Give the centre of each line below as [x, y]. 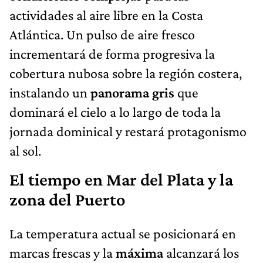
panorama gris [134, 92]
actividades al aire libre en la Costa [106, 15]
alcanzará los [203, 252]
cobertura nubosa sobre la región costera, [126, 73]
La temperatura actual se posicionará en [123, 233]
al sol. [25, 150]
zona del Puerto [68, 199]
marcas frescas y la [63, 252]
